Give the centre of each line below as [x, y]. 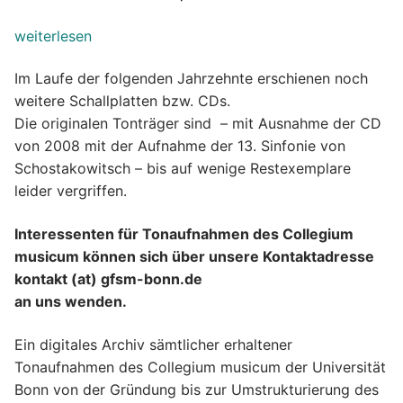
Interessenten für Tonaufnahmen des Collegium [184, 233]
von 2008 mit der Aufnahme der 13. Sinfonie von [180, 146]
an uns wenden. [71, 301]
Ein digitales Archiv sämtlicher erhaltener [153, 344]
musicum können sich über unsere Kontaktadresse [194, 256]
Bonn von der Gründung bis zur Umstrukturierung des [197, 389]
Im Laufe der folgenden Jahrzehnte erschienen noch [191, 79]
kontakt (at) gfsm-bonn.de [108, 278]
